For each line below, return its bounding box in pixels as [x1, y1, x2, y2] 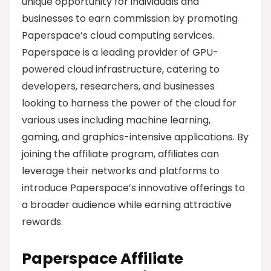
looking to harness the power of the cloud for [22, 96, 237, 110]
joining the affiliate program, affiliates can [22, 147, 219, 161]
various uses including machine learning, [22, 113, 211, 127]
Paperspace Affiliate [22, 248, 183, 269]
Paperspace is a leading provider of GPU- [22, 45, 218, 59]
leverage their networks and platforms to [22, 164, 220, 178]
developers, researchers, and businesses [22, 79, 215, 93]
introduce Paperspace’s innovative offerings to [22, 181, 245, 195]
